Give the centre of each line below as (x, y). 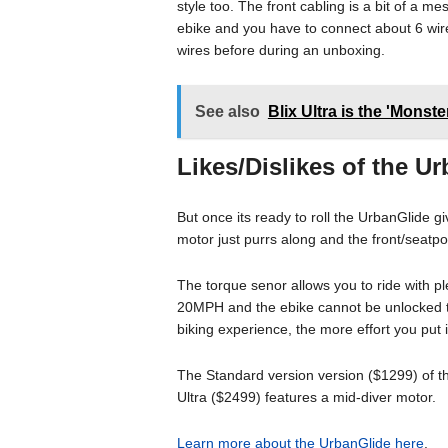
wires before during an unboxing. (280, 50)
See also (227, 111)
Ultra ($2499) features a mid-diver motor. (306, 397)
